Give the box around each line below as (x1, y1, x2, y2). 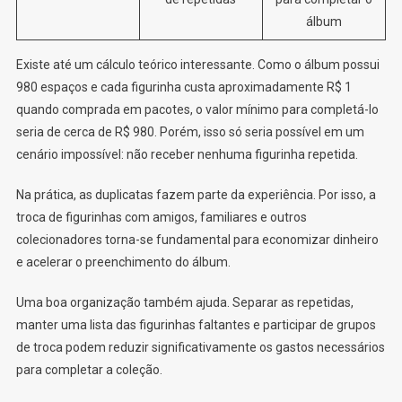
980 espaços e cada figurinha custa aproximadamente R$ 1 (15, 79, 352, 94)
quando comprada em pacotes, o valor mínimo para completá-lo (15, 101, 379, 117)
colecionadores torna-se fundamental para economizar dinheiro (15, 232, 379, 247)
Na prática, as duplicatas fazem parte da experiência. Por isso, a (15, 187, 376, 202)
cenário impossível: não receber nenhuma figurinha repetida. (15, 146, 358, 162)
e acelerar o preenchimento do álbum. (15, 254, 231, 269)
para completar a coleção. (15, 362, 162, 377)
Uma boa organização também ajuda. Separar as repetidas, (15, 294, 354, 310)
